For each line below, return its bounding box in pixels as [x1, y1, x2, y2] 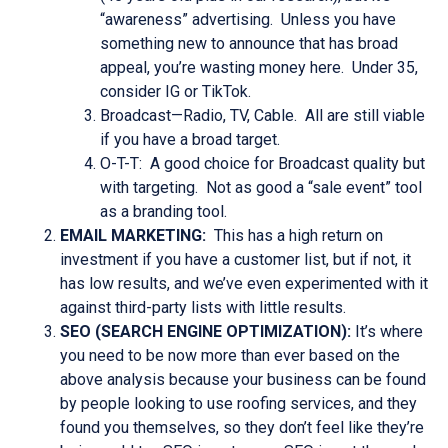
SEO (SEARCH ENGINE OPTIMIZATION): [60, 322, 351, 341]
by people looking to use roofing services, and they [60, 394, 417, 413]
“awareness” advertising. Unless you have [100, 10, 396, 29]
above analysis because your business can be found [60, 370, 426, 389]
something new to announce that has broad [100, 34, 398, 53]
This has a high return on [214, 226, 383, 245]
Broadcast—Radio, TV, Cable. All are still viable [100, 106, 425, 125]
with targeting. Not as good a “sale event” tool [100, 178, 422, 197]
